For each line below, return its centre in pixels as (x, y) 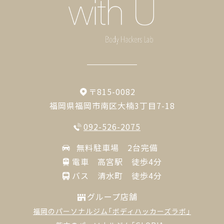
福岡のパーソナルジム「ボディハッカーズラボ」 (112, 211)
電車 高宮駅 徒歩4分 (117, 161)
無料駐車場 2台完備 (117, 147)
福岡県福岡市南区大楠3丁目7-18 (112, 105)
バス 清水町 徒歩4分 (117, 175)
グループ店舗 (112, 196)
